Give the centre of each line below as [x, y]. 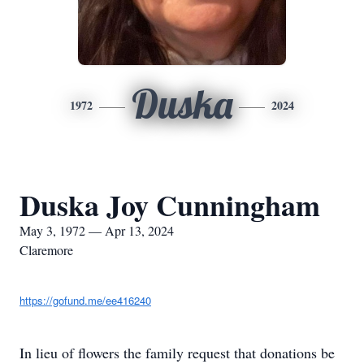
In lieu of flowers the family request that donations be [177, 353]
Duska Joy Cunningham [170, 205]
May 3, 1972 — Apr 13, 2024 [97, 230]
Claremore [46, 250]
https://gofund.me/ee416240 [85, 300]
